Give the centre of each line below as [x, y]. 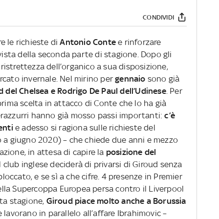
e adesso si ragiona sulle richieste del [84, 128]
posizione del [131, 152]
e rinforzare [139, 42]
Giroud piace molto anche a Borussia [116, 201]
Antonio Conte [88, 42]
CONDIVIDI [158, 17]
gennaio [130, 79]
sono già [163, 79]
